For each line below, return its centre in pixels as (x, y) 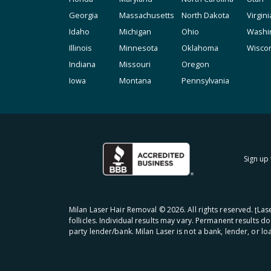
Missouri (135, 64)
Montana (135, 80)
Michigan (135, 31)
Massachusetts (147, 15)
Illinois (80, 48)
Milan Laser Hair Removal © (118, 210)
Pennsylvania (205, 80)
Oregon (195, 64)
